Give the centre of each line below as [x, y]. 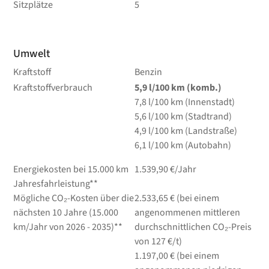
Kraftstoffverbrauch [53, 87]
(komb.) [204, 87]
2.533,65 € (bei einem [177, 198]
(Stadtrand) [208, 116]
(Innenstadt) [210, 102]
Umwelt [32, 53]
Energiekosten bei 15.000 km [71, 169]
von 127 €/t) [158, 241]
